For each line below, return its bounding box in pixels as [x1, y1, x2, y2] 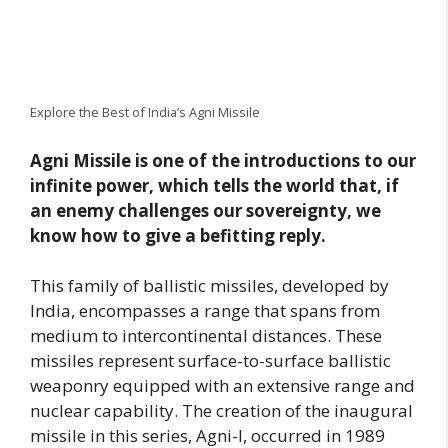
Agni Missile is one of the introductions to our [30, 148, 416, 172]
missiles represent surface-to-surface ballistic [30, 349, 391, 373]
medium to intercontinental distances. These [30, 324, 382, 348]
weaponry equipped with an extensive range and [30, 374, 415, 398]
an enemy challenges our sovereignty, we [30, 198, 381, 222]
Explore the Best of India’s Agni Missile [30, 103, 260, 122]
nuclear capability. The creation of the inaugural [30, 399, 413, 423]
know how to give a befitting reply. [30, 223, 326, 247]
